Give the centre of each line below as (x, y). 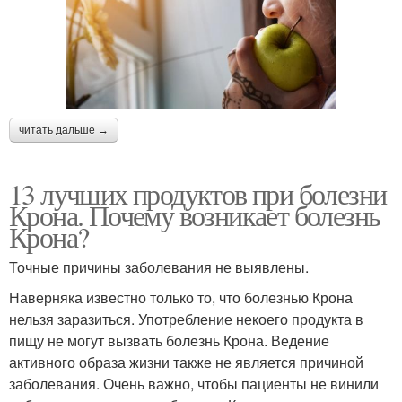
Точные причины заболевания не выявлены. (159, 267)
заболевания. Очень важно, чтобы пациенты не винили (194, 384)
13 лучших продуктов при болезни (198, 194)
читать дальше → (64, 131)
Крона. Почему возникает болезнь (195, 215)
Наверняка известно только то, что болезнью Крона (181, 298)
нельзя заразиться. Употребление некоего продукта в (186, 319)
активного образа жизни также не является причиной (186, 363)
